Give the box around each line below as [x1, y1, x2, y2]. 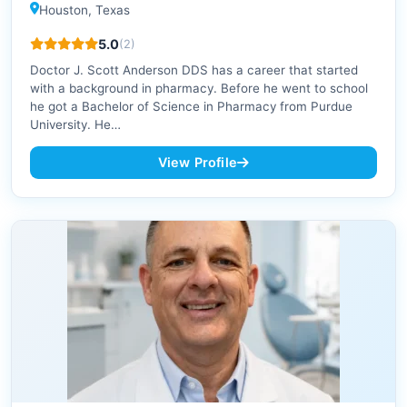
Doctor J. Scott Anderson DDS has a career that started [30, 63, 358, 78]
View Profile [157, 154, 238, 171]
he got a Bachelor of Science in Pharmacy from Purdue [30, 99, 352, 114]
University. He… [30, 117, 121, 133]
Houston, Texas [39, 3, 130, 18]
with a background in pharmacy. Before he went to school [30, 81, 368, 96]
